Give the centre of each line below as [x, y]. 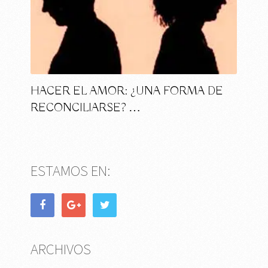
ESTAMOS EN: [71, 170]
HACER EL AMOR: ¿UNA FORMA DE [127, 91]
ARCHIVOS [61, 249]
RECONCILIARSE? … [86, 108]
